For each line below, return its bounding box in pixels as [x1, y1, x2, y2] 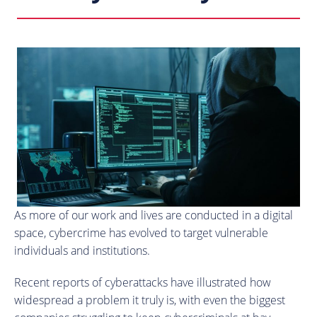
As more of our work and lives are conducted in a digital [14, 207, 293, 223]
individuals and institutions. [14, 242, 150, 258]
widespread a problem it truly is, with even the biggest [14, 292, 285, 308]
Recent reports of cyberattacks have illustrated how [14, 274, 271, 290]
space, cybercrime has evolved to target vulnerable [14, 224, 268, 241]
